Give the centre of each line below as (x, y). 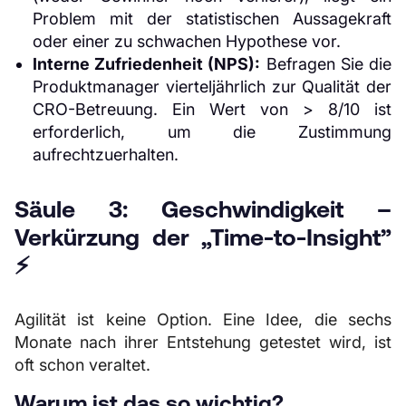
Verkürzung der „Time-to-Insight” (203, 237)
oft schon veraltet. (82, 365)
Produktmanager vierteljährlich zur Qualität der (212, 87)
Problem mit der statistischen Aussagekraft (212, 19)
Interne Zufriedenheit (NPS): (147, 64)
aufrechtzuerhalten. (106, 155)
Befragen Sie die (326, 64)
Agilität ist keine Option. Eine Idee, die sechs (203, 319)
